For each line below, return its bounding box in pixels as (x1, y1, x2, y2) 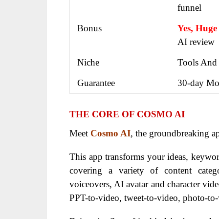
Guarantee (77, 77, 115, 88)
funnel (177, 2, 201, 13)
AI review (177, 36, 215, 47)
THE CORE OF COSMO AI (69, 109, 185, 119)
